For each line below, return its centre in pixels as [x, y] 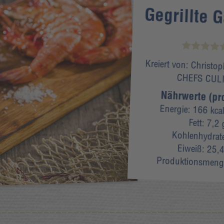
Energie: [176, 109]
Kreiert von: [168, 64]
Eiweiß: [192, 149]
